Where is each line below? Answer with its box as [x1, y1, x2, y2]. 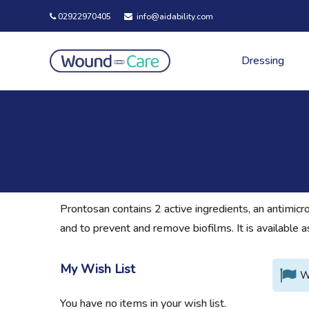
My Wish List [60, 261, 135, 277]
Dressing [241, 53, 285, 68]
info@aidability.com [134, 11, 213, 22]
